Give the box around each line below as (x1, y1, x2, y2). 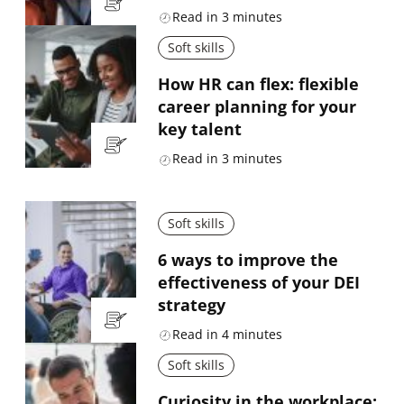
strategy (157, 294, 225, 317)
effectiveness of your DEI (157, 271, 360, 294)
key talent (157, 118, 242, 141)
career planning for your (157, 96, 356, 118)
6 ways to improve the (157, 249, 338, 271)
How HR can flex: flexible (157, 73, 359, 96)
